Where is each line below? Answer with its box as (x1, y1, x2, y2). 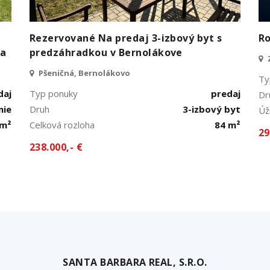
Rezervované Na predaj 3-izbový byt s (29, 31, 222, 45)
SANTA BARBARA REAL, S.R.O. (63, 255, 207, 269)
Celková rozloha (29, 118, 95, 131)
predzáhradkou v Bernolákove (29, 45, 183, 59)
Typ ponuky (29, 87, 78, 99)
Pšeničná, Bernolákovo (36, 67, 130, 78)
